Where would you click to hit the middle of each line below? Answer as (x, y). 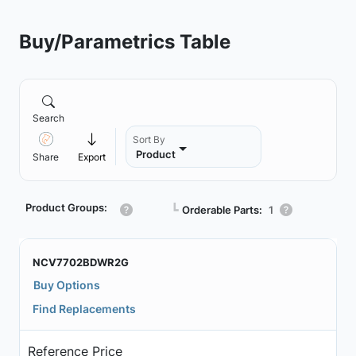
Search (48, 118)
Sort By (149, 139)
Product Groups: (66, 207)
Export (92, 157)
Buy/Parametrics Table (125, 41)
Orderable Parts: (222, 209)
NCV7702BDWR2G (81, 262)
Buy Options (67, 285)
